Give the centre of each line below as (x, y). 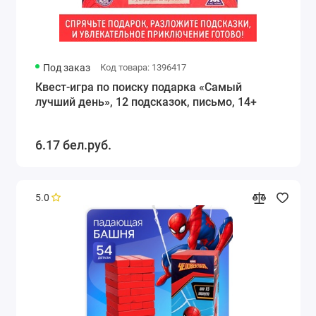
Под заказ (67, 67)
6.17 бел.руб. (73, 145)
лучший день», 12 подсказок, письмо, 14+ (146, 102)
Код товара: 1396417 (143, 67)
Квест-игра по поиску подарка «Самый (138, 87)
